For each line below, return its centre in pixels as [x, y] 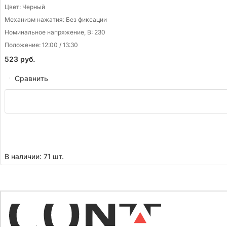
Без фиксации [86, 20]
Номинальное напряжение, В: [49, 32]
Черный [34, 7]
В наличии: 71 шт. [34, 157]
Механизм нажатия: [35, 20]
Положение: [23, 45]
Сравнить [31, 78]
